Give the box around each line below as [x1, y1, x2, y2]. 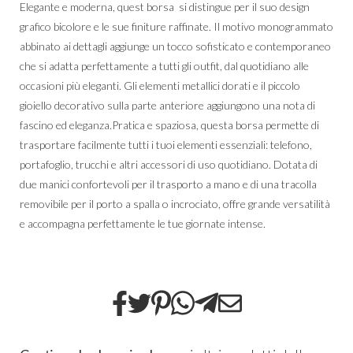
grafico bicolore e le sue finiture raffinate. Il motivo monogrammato [20, 20, 333, 34]
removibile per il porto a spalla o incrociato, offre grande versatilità [20, 197, 330, 211]
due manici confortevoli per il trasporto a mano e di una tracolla [20, 177, 317, 191]
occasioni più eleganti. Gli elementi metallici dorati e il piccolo [20, 79, 300, 93]
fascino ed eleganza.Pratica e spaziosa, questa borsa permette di [20, 118, 319, 132]
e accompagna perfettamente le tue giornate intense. [20, 217, 266, 231]
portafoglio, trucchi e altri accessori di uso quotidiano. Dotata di [20, 158, 318, 172]
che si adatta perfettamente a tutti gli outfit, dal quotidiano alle [20, 59, 309, 73]
